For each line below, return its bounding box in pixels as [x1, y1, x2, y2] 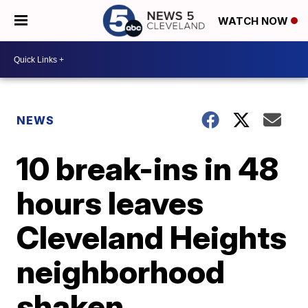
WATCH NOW [218, 14, 291, 28]
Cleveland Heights [16, 218, 287, 256]
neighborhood [16, 252, 225, 291]
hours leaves [16, 184, 204, 222]
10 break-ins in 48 [16, 149, 279, 188]
